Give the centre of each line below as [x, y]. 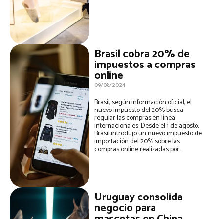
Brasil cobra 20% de [142, 54]
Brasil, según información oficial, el [143, 102]
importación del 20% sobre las [137, 141]
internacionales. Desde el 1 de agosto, [118, 126]
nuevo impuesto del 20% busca [139, 110]
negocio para [125, 208]
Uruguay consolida [139, 198]
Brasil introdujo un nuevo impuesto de [148, 133]
